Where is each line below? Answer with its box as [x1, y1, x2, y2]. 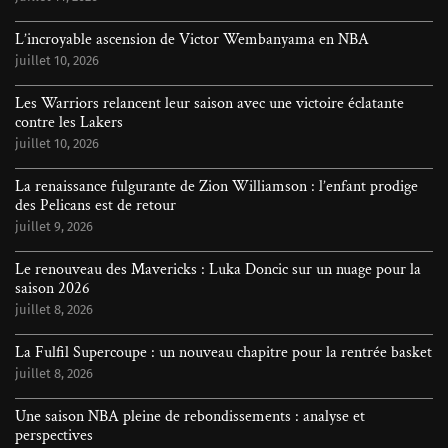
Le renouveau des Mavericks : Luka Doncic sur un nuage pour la [15, 259, 421, 281]
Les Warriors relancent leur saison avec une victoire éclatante [15, 93, 404, 115]
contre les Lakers [15, 112, 123, 134]
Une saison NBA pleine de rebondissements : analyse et [15, 406, 365, 428]
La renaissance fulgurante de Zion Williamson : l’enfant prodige [15, 176, 418, 198]
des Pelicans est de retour [15, 195, 176, 217]
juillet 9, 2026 [15, 219, 93, 235]
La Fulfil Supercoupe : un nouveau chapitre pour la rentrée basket [15, 342, 432, 364]
